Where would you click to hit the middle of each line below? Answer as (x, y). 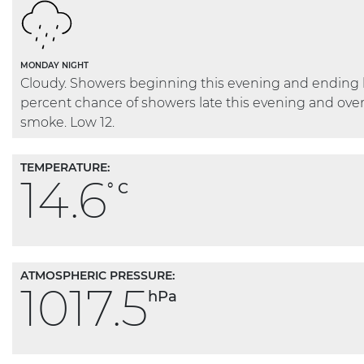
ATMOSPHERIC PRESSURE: (97, 275)
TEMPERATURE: (65, 167)
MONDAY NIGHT (54, 65)
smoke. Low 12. (67, 122)
